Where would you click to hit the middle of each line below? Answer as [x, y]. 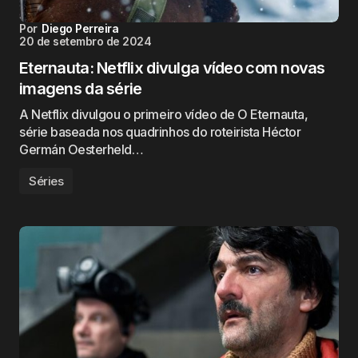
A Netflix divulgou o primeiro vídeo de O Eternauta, [164, 114]
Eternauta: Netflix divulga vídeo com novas [172, 68]
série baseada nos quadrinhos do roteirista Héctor [160, 132]
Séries [46, 181]
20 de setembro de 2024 [86, 41]
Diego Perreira [80, 28]
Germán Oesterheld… [82, 149]
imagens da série [81, 89]
